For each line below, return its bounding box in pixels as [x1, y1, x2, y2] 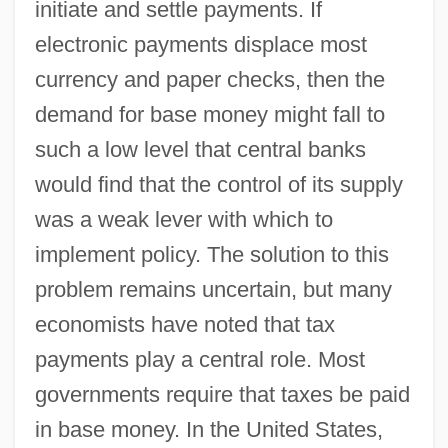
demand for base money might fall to [34, 101, 385, 127]
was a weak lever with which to [34, 206, 333, 232]
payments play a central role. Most [34, 346, 365, 372]
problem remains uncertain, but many [34, 276, 392, 302]
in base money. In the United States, [34, 416, 383, 442]
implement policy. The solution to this [34, 241, 389, 267]
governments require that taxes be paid [34, 381, 410, 407]
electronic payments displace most [34, 31, 367, 57]
